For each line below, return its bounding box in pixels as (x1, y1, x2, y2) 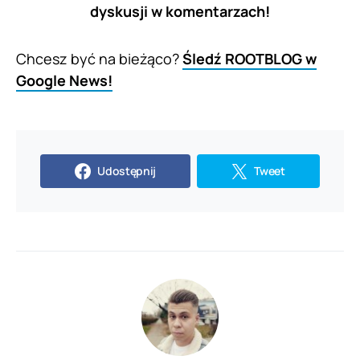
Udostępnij (97, 163, 156, 179)
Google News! (16, 71, 112, 91)
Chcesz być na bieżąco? (16, 49, 182, 69)
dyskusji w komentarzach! (90, 2, 270, 22)
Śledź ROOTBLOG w (182, 49, 317, 69)
